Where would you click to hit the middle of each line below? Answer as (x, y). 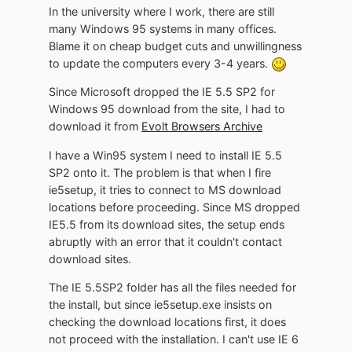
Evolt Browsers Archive (202, 126)
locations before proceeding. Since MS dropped (174, 207)
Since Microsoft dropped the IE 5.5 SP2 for (162, 92)
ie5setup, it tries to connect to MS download (165, 189)
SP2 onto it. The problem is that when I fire (160, 172)
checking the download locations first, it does (167, 321)
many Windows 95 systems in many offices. (163, 28)
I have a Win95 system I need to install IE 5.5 (165, 155)
